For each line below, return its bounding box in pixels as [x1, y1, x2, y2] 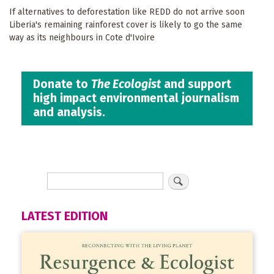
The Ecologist [91, 77, 161, 92]
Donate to [33, 77, 92, 92]
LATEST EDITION [21, 209, 108, 224]
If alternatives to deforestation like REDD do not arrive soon [9, 6, 245, 17]
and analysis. [33, 105, 106, 120]
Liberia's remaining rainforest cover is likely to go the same [9, 19, 242, 30]
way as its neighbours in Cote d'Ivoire [9, 32, 155, 43]
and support [161, 77, 232, 92]
